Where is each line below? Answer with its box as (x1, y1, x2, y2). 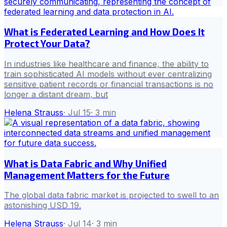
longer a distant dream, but (4, 89, 108, 99)
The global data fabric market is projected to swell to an (4, 190, 219, 201)
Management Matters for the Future (4, 169, 170, 181)
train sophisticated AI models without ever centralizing (4, 68, 212, 79)
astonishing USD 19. (4, 200, 81, 211)
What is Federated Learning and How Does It (4, 26, 205, 38)
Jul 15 (68, 107, 91, 118)
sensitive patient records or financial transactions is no (4, 79, 213, 89)
